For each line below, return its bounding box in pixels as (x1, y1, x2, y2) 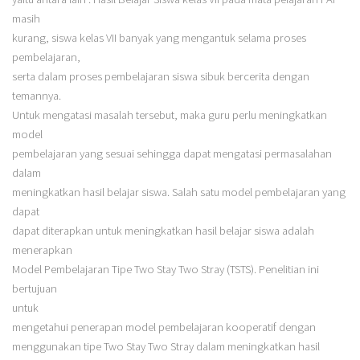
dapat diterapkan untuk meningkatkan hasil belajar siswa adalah (11, 223, 314, 238)
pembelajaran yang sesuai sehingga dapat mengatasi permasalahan (11, 145, 332, 161)
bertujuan (11, 280, 57, 296)
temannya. (11, 88, 61, 103)
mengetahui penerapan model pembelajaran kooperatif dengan (11, 319, 316, 334)
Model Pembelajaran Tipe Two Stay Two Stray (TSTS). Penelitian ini (11, 261, 319, 276)
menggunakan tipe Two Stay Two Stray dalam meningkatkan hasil (11, 338, 320, 354)
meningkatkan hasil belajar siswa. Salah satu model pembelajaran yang (11, 184, 346, 199)
